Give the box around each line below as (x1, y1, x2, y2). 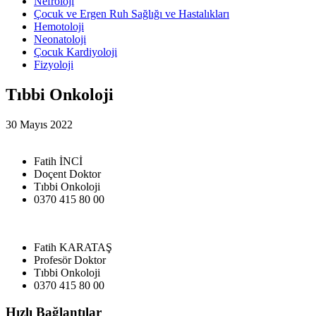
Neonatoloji (34, 32, 86, 45)
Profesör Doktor (34, 253, 106, 266)
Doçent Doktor (34, 167, 101, 180)
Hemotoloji (34, 20, 84, 32)
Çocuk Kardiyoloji (34, 45, 117, 58)
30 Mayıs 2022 (6, 118, 73, 130)
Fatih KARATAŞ (34, 241, 112, 253)
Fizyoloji (34, 58, 73, 71)
